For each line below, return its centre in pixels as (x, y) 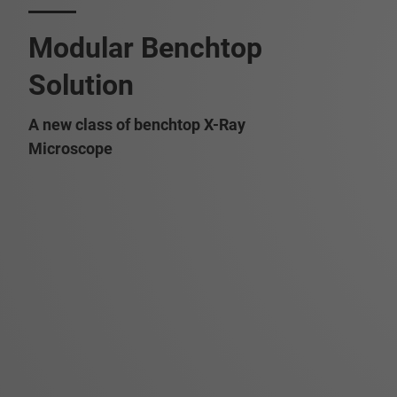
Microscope (70, 148)
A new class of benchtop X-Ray (137, 125)
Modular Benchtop (145, 48)
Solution (81, 85)
